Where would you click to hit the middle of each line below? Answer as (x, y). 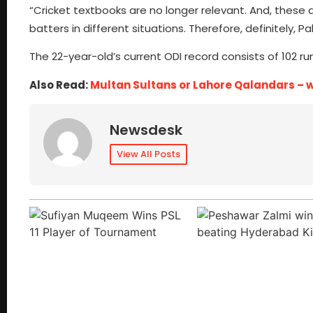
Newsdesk (146, 130)
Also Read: (60, 85)
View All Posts (148, 154)
